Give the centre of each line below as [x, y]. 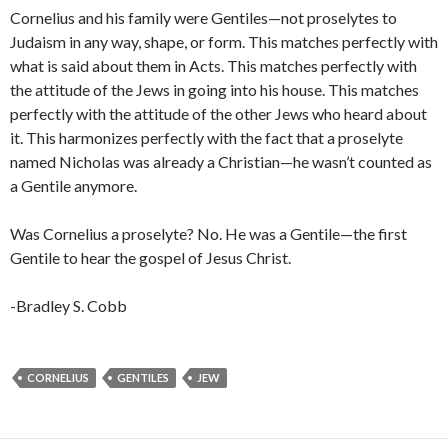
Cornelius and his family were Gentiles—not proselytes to [203, 17]
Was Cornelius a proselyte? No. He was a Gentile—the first [208, 233]
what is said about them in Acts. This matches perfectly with [213, 65]
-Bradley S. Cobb [68, 305]
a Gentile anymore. [73, 185]
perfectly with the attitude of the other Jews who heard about [218, 113]
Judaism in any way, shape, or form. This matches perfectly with [224, 41]
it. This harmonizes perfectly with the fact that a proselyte [206, 137]
